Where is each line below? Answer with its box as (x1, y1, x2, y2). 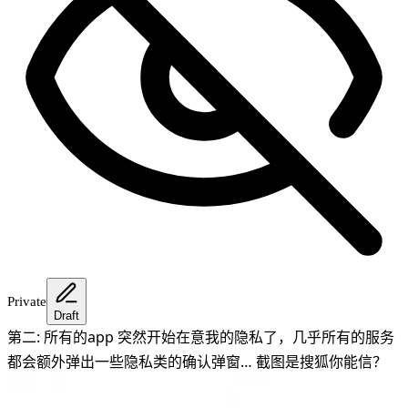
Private (7, 294, 46, 309)
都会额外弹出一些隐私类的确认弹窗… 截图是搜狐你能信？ (7, 352, 387, 372)
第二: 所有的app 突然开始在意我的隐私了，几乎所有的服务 (7, 327, 394, 347)
